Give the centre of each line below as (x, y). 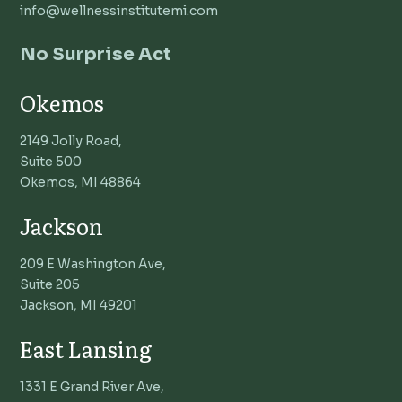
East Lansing (87, 348)
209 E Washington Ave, (93, 263)
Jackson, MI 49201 (79, 305)
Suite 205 (50, 284)
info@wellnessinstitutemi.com (119, 10)
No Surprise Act (96, 54)
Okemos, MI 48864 (81, 182)
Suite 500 (51, 161)
